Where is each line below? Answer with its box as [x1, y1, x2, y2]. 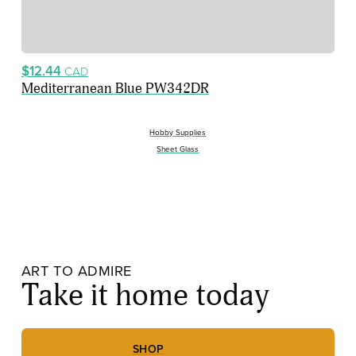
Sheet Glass [157, 143, 199, 155]
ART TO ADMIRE [21, 260, 132, 281]
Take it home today [21, 277, 269, 315]
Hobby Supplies [149, 126, 207, 137]
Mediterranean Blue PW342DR [21, 79, 209, 98]
